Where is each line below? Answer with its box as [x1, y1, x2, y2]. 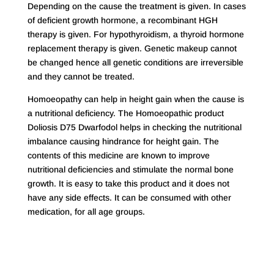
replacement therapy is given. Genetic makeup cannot [27, 43, 237, 54]
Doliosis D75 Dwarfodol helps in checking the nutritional [27, 122, 242, 133]
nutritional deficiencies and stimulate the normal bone [27, 165, 234, 175]
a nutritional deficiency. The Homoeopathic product [27, 108, 224, 119]
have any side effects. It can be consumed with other [27, 193, 231, 203]
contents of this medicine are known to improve [27, 150, 210, 161]
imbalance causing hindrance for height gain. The [27, 136, 219, 147]
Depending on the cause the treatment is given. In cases [27, 1, 246, 12]
